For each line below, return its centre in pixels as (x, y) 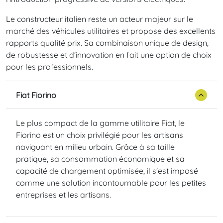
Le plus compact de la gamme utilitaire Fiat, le (100, 123)
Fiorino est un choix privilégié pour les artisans (100, 135)
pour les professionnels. (50, 67)
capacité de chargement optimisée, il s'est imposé (107, 171)
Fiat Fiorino (36, 95)
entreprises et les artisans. (63, 195)
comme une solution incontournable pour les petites (111, 183)
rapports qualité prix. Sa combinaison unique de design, (107, 43)
